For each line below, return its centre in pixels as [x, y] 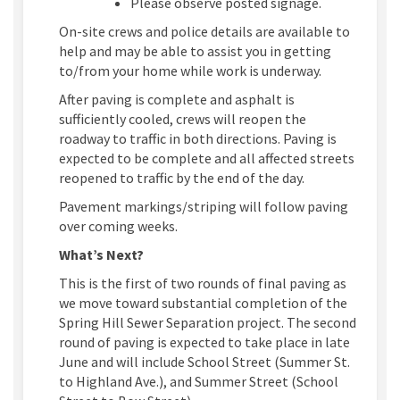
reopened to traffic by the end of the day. [182, 178]
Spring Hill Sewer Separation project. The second [208, 323]
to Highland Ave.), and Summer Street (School [199, 382]
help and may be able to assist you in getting [195, 51]
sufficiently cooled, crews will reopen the [183, 119]
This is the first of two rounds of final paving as [203, 283]
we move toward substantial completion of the [203, 303]
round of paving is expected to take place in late [204, 342]
